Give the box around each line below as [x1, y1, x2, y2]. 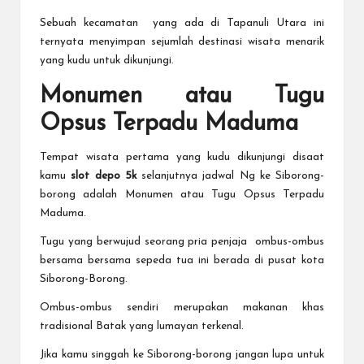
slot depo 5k [71, 171, 141, 182]
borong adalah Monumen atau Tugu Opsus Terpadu [40, 189, 324, 201]
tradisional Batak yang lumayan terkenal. [40, 321, 244, 332]
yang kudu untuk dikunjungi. [40, 55, 174, 67]
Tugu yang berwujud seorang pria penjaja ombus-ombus [40, 236, 324, 248]
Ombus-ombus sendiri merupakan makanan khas [40, 302, 324, 314]
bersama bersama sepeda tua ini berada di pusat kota [40, 255, 324, 266]
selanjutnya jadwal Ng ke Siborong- [141, 171, 324, 182]
